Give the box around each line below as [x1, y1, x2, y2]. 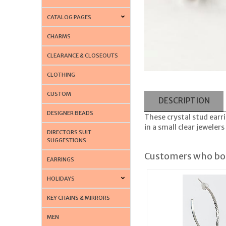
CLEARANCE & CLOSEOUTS [47, 51, 119, 59]
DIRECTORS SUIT [47, 128, 92, 136]
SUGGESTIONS [47, 136, 87, 144]
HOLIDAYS [47, 175, 75, 182]
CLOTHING [47, 71, 76, 78]
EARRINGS [47, 155, 75, 163]
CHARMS [47, 32, 71, 40]
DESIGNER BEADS [47, 109, 94, 117]
